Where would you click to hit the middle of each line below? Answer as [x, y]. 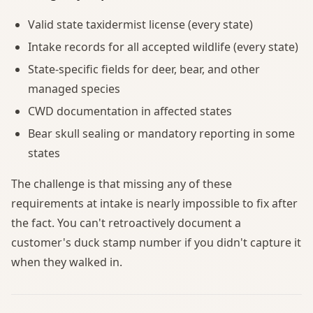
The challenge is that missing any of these [122, 183]
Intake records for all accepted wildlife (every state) [163, 46]
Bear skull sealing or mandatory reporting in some [161, 133]
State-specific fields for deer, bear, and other [144, 69]
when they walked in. [67, 262]
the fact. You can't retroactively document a [126, 223]
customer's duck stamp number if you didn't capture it [156, 242]
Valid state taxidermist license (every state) [140, 24]
